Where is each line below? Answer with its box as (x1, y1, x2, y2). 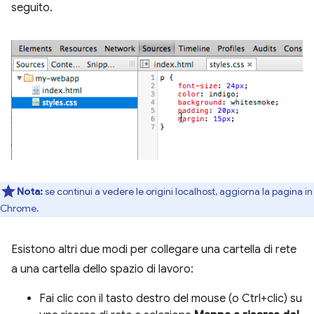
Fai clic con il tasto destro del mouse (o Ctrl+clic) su (39, 291, 302, 306)
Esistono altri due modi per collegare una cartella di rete (11, 242, 296, 257)
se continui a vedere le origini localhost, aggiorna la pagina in (43, 184, 313, 198)
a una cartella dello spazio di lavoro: (11, 261, 193, 276)
